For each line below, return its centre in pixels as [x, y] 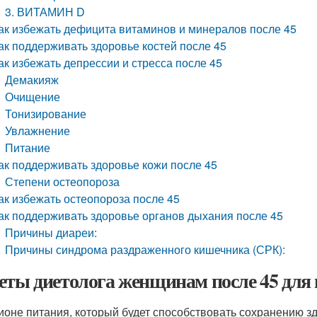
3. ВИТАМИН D [45, 12]
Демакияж [32, 80]
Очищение [33, 97]
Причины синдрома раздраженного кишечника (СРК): [145, 249]
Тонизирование [46, 114]
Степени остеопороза [63, 181]
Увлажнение [38, 131]
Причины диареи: [51, 232]
